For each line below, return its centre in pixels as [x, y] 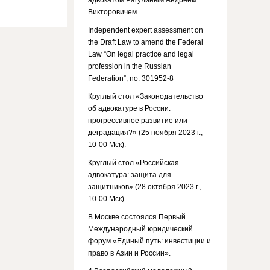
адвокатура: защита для [130, 175]
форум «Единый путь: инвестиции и [149, 241]
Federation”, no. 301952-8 [131, 78]
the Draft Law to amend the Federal [146, 42]
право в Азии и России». [129, 253]
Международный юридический [140, 229]
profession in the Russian [130, 66]
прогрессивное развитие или [138, 121]
